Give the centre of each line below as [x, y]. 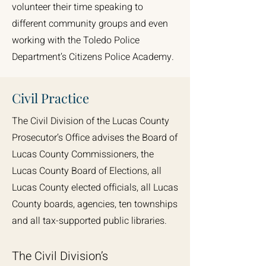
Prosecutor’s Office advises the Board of [95, 138]
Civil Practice [50, 98]
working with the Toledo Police [76, 40]
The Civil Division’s [60, 256]
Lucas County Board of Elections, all [87, 171]
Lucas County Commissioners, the [83, 154]
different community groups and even [90, 24]
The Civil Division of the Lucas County [91, 121]
